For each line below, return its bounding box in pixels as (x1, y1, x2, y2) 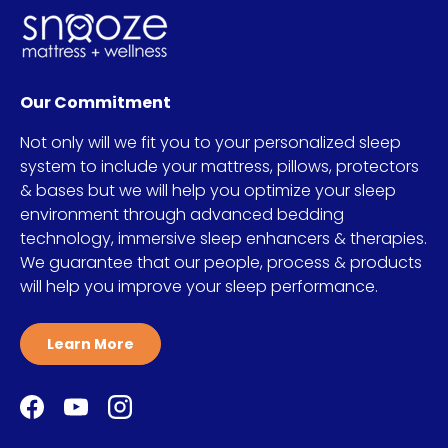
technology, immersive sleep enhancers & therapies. (20, 226, 427, 250)
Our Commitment (20, 90, 171, 114)
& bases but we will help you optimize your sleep (20, 178, 396, 202)
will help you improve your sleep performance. (20, 274, 378, 298)
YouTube (74, 405, 145, 429)
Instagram (118, 405, 199, 429)
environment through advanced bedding (20, 202, 344, 226)
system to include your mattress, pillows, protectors (20, 154, 419, 178)
